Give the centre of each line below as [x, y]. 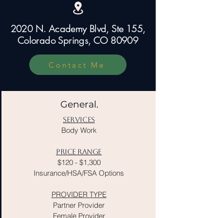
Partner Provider [79, 205]
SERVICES [79, 119]
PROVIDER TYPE [79, 194]
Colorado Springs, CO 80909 [78, 40]
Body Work [79, 130]
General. [79, 104]
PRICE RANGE [79, 152]
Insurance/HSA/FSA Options [79, 173]
